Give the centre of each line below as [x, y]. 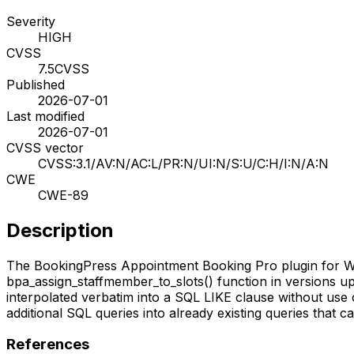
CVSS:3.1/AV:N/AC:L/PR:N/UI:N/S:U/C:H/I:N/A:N [183, 163]
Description [60, 230]
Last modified [45, 116]
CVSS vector [45, 147]
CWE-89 [63, 195]
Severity [31, 21]
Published [36, 84]
